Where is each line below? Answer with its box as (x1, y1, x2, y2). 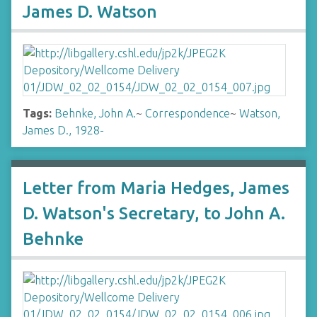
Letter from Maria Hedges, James (23, 178, 289, 197)
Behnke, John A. (54, 107, 136, 120)
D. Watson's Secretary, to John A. (23, 204, 285, 223)
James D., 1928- (23, 124, 104, 137)
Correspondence (145, 107, 230, 120)
